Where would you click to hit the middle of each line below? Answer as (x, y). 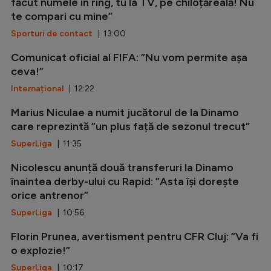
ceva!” (27, 71)
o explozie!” (41, 250)
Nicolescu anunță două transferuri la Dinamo (122, 167)
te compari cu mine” (62, 16)
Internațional (37, 88)
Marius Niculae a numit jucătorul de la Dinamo (125, 112)
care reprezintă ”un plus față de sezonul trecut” (130, 126)
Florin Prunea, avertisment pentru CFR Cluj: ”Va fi (135, 236)
